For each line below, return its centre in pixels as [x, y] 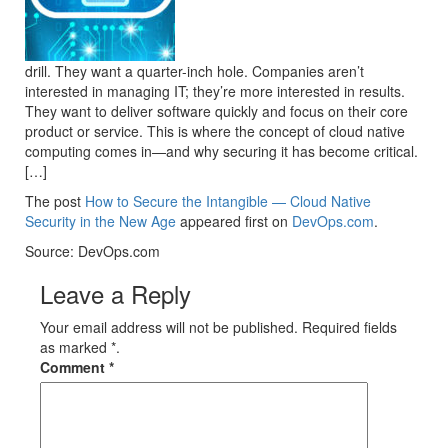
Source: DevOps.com [92, 251]
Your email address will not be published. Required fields [218, 327]
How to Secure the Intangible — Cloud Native [228, 201]
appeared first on [234, 221]
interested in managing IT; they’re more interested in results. [215, 91]
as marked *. [80, 347]
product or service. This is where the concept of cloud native [215, 131]
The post [55, 201]
